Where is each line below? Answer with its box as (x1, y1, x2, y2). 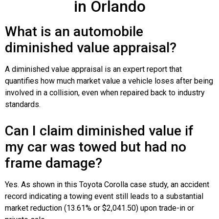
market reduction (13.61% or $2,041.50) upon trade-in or (5, 203, 194, 213)
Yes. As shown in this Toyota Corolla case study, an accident (5, 179, 209, 189)
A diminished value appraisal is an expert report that (5, 64, 182, 74)
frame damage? (5, 154, 102, 171)
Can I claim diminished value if (5, 122, 194, 139)
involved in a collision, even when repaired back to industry (5, 88, 205, 97)
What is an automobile (5, 23, 143, 40)
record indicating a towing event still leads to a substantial (5, 191, 203, 201)
